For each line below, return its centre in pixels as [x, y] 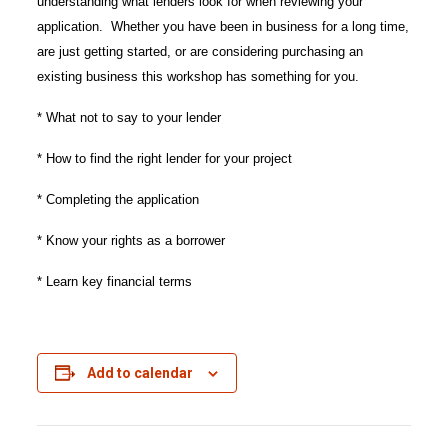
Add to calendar [140, 373]
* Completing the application [117, 199]
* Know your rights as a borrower [130, 240]
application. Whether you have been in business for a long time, [222, 26]
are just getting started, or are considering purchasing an [199, 51]
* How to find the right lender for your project [164, 158]
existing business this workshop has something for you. [205, 76]
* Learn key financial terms [114, 281]
